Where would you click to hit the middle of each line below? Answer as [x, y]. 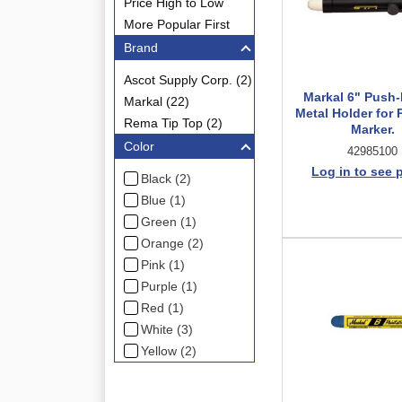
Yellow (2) [169, 351]
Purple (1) [170, 286]
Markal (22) [157, 101]
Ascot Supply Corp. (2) [188, 80]
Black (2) [166, 179]
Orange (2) [173, 243]
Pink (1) [163, 265]
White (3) [167, 329]
